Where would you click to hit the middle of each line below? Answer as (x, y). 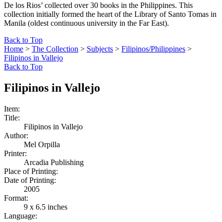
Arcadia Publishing (54, 162)
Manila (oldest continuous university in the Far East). (86, 23)
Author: (16, 135)
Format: (16, 198)
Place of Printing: (31, 171)
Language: (21, 216)
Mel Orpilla (42, 144)
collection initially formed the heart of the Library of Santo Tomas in (110, 14)
